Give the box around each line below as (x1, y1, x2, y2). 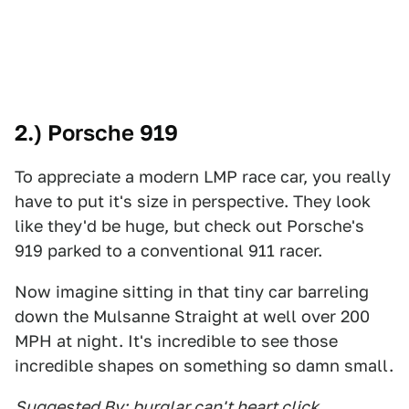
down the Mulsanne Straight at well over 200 (15, 307, 370, 326)
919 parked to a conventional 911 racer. (15, 241, 322, 260)
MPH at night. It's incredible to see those (15, 331, 338, 351)
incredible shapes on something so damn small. (15, 356, 393, 375)
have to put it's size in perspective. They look (15, 192, 371, 211)
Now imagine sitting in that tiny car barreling (15, 282, 369, 301)
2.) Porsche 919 (15, 120, 178, 146)
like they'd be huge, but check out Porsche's (15, 216, 364, 236)
